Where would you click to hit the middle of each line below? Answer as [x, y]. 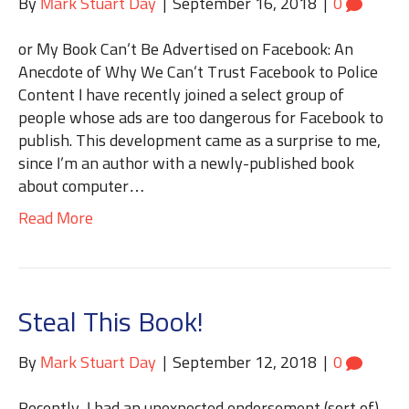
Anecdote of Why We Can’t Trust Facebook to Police [198, 73]
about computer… [82, 187]
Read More [56, 219]
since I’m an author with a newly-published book [186, 164]
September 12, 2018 [245, 363]
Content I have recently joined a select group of [181, 96]
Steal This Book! [111, 324]
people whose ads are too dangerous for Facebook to [201, 119]
